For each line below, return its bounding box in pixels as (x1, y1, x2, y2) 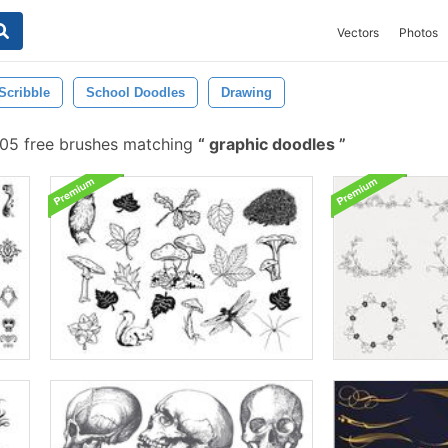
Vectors (337, 25, 379, 40)
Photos (399, 25, 438, 40)
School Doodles (86, 85, 185, 100)
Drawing (221, 85, 272, 100)
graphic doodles (205, 134, 339, 154)
